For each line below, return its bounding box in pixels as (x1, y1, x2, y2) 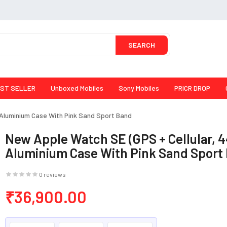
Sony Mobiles (119, 84, 159, 93)
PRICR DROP (174, 84, 210, 93)
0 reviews (39, 171, 66, 178)
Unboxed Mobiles (51, 84, 103, 93)
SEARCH (128, 41, 155, 49)
